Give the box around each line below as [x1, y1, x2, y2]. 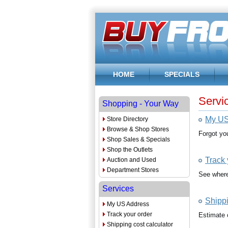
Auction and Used [107, 156, 156, 163]
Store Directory [107, 116, 148, 123]
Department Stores [107, 166, 159, 174]
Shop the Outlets [107, 146, 153, 153]
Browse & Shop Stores [107, 126, 169, 133]
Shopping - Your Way [102, 99, 179, 108]
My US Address [107, 201, 149, 208]
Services [102, 184, 134, 193]
